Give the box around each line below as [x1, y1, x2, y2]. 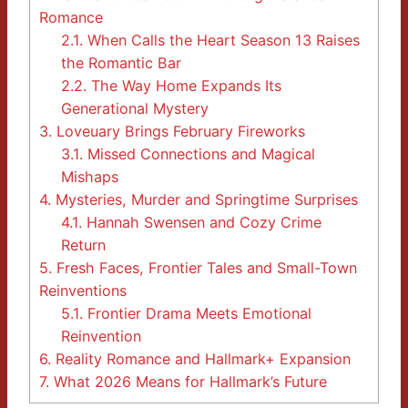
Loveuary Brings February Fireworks [52, 122, 305, 141]
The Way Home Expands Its [87, 76, 282, 96]
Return [61, 236, 107, 255]
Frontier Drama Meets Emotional [83, 304, 312, 323]
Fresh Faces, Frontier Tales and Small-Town [52, 259, 357, 278]
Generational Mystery [61, 99, 209, 118]
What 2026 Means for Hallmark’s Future [49, 372, 327, 392]
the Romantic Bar [61, 54, 182, 73]
